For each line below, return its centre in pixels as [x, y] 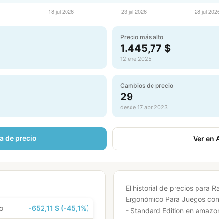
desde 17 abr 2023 [144, 107]
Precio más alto [142, 37]
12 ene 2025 [136, 59]
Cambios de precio [147, 85]
